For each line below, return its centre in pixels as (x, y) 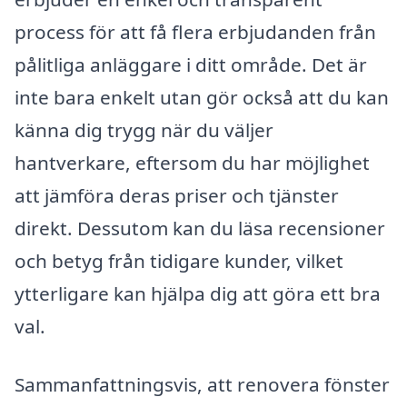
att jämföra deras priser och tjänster (177, 196)
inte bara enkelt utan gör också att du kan (202, 98)
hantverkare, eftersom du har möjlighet (192, 163)
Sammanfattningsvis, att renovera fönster (202, 384)
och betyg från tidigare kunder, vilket (179, 261)
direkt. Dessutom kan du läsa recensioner (200, 228)
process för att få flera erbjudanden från (195, 32)
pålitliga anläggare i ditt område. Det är (191, 65)
